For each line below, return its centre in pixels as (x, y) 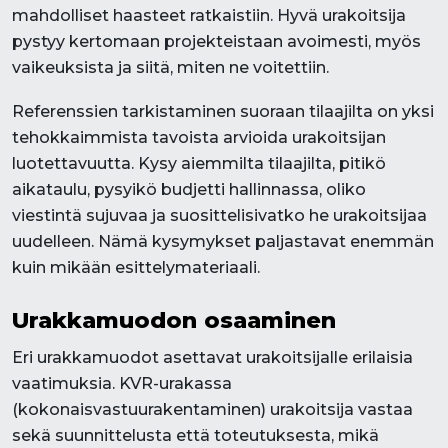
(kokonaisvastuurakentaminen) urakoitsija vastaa (212, 409)
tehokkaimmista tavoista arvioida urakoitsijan (199, 137)
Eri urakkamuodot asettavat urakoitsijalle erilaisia (212, 357)
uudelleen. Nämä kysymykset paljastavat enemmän (223, 241)
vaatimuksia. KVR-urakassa (122, 383)
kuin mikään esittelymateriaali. (136, 267)
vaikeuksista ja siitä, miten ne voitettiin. (170, 67)
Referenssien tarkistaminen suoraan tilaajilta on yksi (223, 111)
